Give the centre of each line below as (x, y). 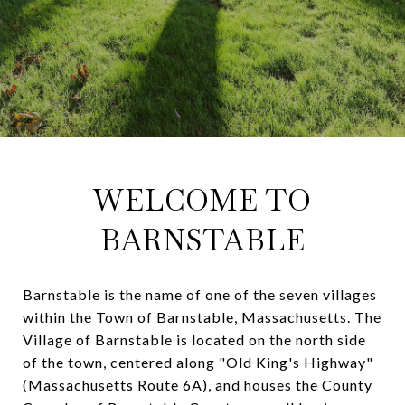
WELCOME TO (202, 200)
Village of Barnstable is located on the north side (194, 339)
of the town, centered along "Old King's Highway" (198, 362)
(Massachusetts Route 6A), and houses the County (198, 384)
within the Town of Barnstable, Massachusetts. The (202, 316)
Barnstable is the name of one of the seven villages (200, 294)
